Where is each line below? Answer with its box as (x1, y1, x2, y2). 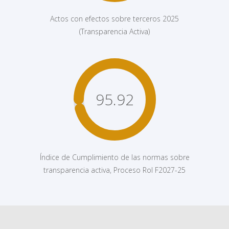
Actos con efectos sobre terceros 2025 (50, 14, 179, 24)
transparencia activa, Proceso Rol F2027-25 (43, 165, 186, 175)
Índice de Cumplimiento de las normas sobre (39, 152, 190, 163)
